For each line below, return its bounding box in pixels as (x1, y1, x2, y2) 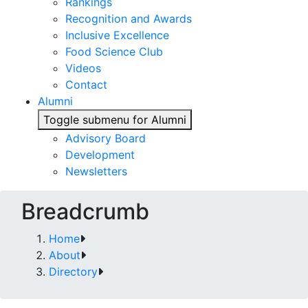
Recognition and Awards (65, 12, 192, 25)
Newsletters (65, 164, 127, 178)
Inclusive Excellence (65, 28, 169, 42)
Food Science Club (65, 45, 163, 58)
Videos (65, 61, 101, 75)
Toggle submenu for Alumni (43, 113, 186, 126)
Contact (65, 78, 107, 91)
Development (65, 148, 135, 162)
